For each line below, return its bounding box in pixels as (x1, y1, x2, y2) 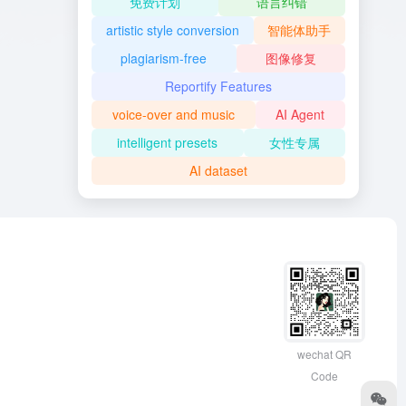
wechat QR (296, 346, 352, 362)
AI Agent (275, 105, 325, 123)
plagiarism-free (121, 49, 208, 67)
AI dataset (189, 161, 247, 179)
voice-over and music (111, 105, 235, 123)
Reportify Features (165, 77, 272, 95)
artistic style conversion (105, 21, 239, 39)
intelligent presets (117, 133, 218, 151)
